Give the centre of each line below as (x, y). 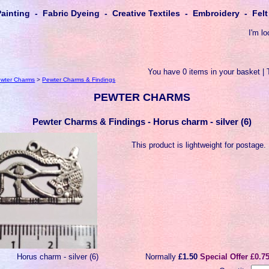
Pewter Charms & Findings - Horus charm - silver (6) (142, 122)
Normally (162, 257)
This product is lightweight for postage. (199, 145)
